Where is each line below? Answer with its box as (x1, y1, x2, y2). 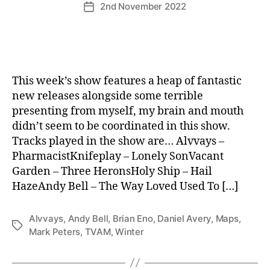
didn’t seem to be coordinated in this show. (12, 119, 230, 133)
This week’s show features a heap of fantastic (12, 74, 242, 88)
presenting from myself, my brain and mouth (12, 104, 243, 118)
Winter (115, 225, 144, 237)
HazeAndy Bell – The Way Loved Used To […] (12, 179, 238, 193)
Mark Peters (29, 225, 81, 237)
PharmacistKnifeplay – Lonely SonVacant (12, 149, 224, 163)
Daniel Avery (157, 212, 212, 224)
